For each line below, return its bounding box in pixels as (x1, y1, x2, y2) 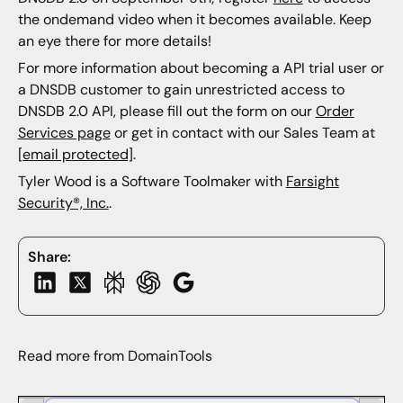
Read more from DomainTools (17, 346, 212, 366)
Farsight (285, 172, 339, 192)
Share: (27, 247, 71, 266)
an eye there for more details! (17, 31, 211, 50)
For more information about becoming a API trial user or (17, 58, 384, 78)
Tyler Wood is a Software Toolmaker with (17, 172, 286, 192)
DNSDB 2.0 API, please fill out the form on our (17, 102, 316, 121)
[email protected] (17, 145, 133, 165)
